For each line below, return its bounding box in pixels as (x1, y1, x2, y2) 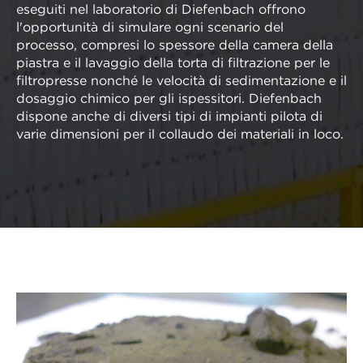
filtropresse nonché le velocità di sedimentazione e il (16, 75, 347, 88)
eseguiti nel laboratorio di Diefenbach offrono (16, 4, 305, 17)
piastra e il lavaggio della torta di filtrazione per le (16, 58, 330, 70)
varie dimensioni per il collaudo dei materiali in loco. (16, 129, 344, 142)
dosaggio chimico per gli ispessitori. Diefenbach (16, 93, 322, 106)
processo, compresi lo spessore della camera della (16, 40, 333, 53)
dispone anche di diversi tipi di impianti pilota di (16, 111, 322, 124)
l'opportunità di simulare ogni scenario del (16, 22, 284, 35)
